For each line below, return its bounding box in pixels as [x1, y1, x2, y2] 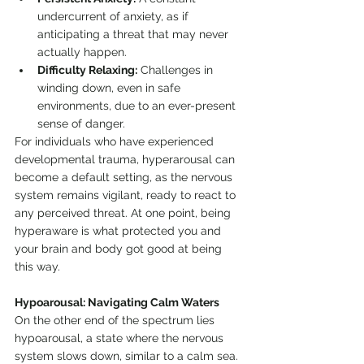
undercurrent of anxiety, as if [37, 10, 192, 23]
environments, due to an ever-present [37, 99, 239, 112]
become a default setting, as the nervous [15, 171, 236, 184]
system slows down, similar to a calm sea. [15, 349, 241, 362]
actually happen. [37, 45, 127, 58]
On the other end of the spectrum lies [15, 314, 218, 327]
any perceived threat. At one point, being [15, 206, 234, 219]
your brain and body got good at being [15, 242, 225, 255]
